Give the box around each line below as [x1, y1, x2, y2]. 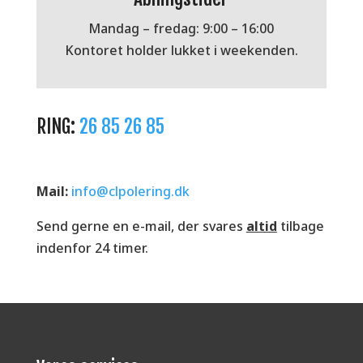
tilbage [276, 216, 324, 235]
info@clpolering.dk [70, 181, 190, 200]
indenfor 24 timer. [36, 238, 148, 257]
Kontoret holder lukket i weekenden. [64, 41, 298, 59]
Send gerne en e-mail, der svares [36, 216, 246, 235]
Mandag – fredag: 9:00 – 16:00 [88, 19, 275, 37]
